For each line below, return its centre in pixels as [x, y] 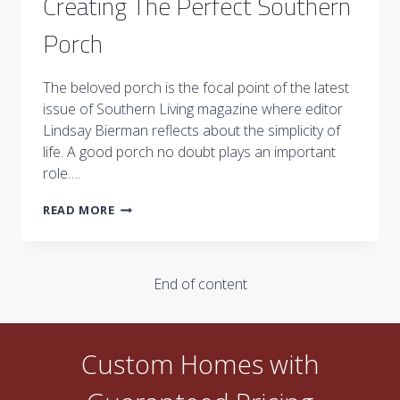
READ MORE [79, 210]
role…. [62, 174]
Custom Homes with [200, 364]
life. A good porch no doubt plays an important [189, 152]
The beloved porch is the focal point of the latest [196, 88]
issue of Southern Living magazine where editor [193, 109]
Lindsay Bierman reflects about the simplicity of [192, 131]
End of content [200, 284]
